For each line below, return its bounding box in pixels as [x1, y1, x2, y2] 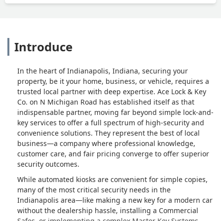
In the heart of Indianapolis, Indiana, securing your [17, 66, 188, 75]
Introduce [14, 38, 73, 55]
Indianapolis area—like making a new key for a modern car [17, 195, 213, 205]
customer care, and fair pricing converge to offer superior [17, 148, 209, 158]
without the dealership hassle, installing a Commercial [17, 205, 198, 215]
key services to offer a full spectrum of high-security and [17, 117, 204, 127]
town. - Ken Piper [65, 7, 123, 17]
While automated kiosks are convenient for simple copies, [17, 174, 208, 184]
